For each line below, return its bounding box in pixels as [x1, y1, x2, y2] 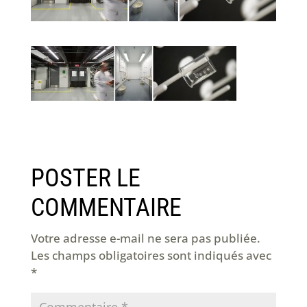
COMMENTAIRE [30, 193, 182, 223]
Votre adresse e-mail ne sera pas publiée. [30, 230, 260, 247]
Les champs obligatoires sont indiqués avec [30, 247, 271, 264]
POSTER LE [30, 164, 140, 193]
